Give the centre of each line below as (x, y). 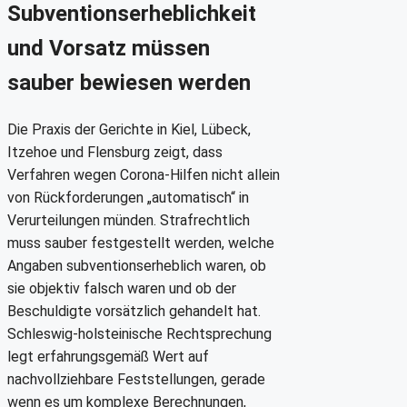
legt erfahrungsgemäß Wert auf (108, 357)
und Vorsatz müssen (109, 49)
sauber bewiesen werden (129, 83)
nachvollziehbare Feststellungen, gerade (136, 380)
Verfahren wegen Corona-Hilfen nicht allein (144, 175)
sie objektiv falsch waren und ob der (122, 289)
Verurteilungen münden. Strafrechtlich (129, 221)
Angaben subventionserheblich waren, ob (137, 266)
